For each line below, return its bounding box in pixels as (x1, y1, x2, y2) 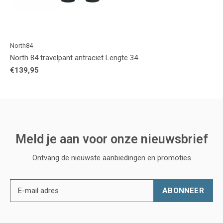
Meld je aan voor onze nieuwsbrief (15, 131, 208, 146)
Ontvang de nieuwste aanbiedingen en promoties (32, 153, 191, 162)
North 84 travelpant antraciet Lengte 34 (10, 53, 138, 62)
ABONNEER (162, 186, 204, 195)
